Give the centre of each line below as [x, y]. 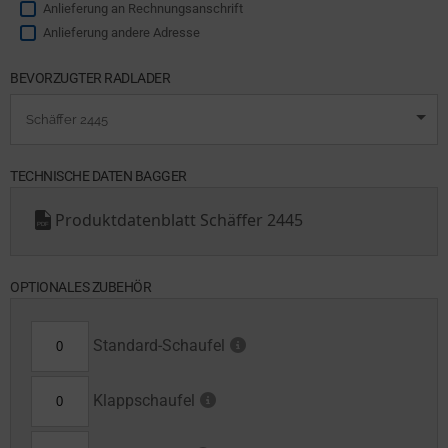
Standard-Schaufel [156, 346]
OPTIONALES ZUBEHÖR [80, 287]
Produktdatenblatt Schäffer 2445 [179, 220]
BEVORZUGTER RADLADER [90, 78]
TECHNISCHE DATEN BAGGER [98, 176]
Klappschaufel [141, 401]
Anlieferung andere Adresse [121, 33]
